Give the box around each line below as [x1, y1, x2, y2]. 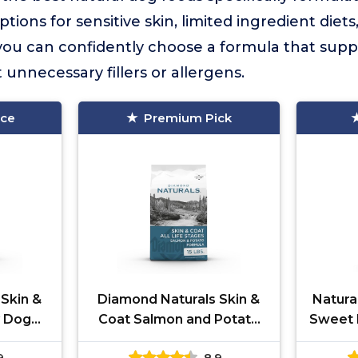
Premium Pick [143, 110, 232, 125]
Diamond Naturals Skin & [97, 292, 261, 307]
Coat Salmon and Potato [97, 312, 260, 327]
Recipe [155, 332, 202, 347]
